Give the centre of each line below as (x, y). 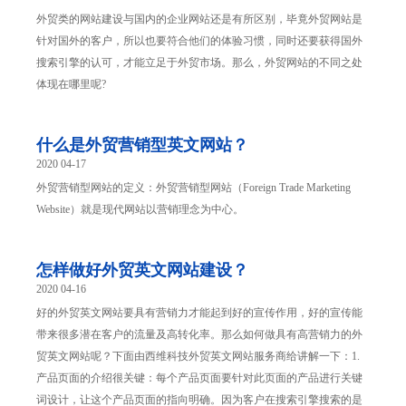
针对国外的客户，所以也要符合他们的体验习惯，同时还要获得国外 (199, 41)
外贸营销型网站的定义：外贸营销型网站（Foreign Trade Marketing (193, 188)
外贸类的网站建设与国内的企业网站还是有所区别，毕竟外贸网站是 (199, 19)
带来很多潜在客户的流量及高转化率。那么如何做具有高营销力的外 (199, 335)
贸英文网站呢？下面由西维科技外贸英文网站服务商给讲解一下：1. (198, 357)
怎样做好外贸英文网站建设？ (142, 271)
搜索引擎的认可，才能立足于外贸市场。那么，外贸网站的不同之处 (199, 63)
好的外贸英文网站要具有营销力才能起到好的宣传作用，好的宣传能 (199, 313)
